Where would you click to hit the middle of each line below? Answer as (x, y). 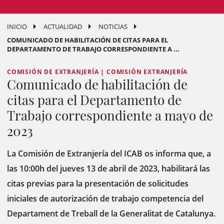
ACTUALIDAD (63, 26)
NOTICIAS (113, 26)
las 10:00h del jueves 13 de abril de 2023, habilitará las (108, 168)
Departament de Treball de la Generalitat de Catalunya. (111, 213)
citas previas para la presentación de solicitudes (98, 183)
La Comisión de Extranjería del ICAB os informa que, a (109, 153)
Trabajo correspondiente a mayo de (110, 115)
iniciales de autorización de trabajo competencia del (105, 198)
